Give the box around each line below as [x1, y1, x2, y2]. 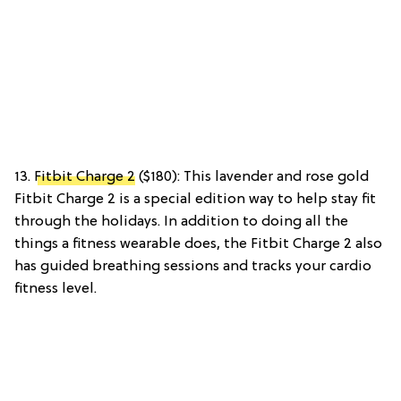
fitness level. [14, 280, 97, 297]
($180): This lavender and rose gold [135, 168, 369, 185]
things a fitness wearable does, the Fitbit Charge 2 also [14, 235, 382, 252]
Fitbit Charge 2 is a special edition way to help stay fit [14, 191, 376, 208]
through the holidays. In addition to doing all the [14, 213, 348, 230]
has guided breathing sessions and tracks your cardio [14, 258, 371, 275]
